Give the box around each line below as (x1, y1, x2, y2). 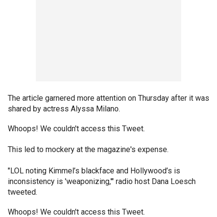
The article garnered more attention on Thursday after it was (8, 93, 209, 103)
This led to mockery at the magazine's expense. (8, 145, 169, 154)
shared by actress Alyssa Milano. (8, 104, 120, 113)
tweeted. (8, 187, 37, 197)
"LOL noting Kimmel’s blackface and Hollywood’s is (8, 166, 180, 175)
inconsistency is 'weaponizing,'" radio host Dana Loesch (8, 177, 196, 186)
